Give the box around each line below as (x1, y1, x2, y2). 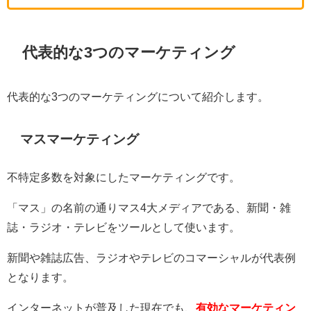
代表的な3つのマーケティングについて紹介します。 (7, 91, 269, 103)
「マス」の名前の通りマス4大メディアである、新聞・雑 (7, 202, 291, 214)
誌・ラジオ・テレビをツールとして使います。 (7, 221, 240, 233)
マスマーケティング (20, 133, 140, 146)
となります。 (7, 271, 74, 283)
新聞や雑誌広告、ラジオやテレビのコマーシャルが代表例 (7, 252, 296, 264)
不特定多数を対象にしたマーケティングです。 (7, 171, 240, 183)
